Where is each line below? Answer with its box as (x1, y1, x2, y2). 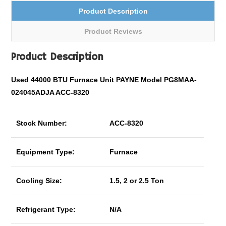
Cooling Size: (16, 177, 63, 185)
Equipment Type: (16, 148, 75, 156)
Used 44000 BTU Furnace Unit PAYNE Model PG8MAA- (11, 76, 197, 84)
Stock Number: (16, 119, 68, 127)
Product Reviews (84, 27, 142, 35)
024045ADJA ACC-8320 (11, 88, 90, 96)
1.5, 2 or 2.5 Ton (109, 177, 164, 185)
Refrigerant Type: (16, 205, 76, 213)
